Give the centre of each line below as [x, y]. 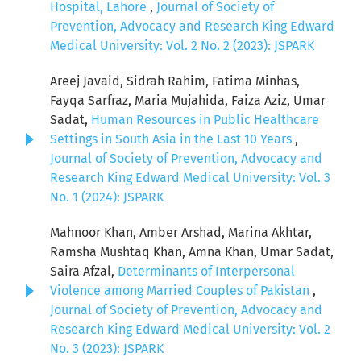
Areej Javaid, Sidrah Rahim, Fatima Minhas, [175, 81]
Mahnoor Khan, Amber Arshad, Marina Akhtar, [181, 233]
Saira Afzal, [84, 272]
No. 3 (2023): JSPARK [107, 349]
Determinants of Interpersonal [206, 272]
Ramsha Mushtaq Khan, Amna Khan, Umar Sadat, [192, 252]
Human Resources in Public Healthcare [205, 120]
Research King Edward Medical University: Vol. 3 [190, 178]
